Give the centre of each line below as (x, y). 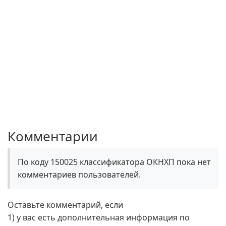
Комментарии (53, 136)
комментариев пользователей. (79, 175)
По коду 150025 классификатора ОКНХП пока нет (114, 162)
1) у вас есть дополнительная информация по (99, 217)
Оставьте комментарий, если (65, 205)
